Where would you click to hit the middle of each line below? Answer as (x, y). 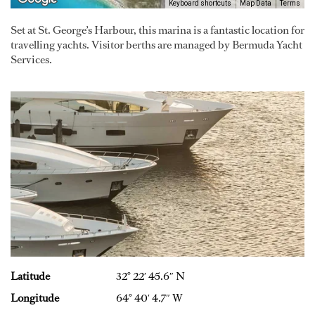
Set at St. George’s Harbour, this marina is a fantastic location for (157, 30)
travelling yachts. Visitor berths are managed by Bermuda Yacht (156, 45)
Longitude (35, 298)
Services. (31, 60)
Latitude (30, 276)
